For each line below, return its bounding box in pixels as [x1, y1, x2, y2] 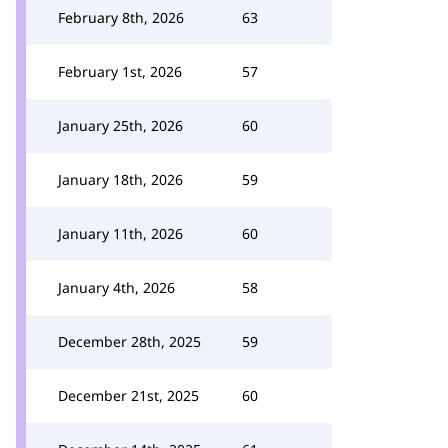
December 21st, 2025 [58, 386, 199, 405]
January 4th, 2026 [58, 278, 175, 297]
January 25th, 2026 [58, 116, 183, 135]
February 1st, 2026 [58, 62, 182, 81]
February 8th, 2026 [58, 8, 184, 27]
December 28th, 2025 [58, 332, 201, 351]
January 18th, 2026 [58, 170, 183, 189]
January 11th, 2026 [58, 224, 183, 243]
